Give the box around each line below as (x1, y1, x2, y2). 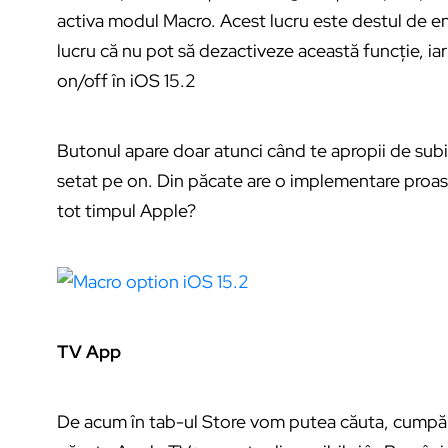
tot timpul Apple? (57, 198, 196, 222)
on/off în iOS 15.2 (57, 68, 196, 92)
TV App (57, 340, 121, 364)
